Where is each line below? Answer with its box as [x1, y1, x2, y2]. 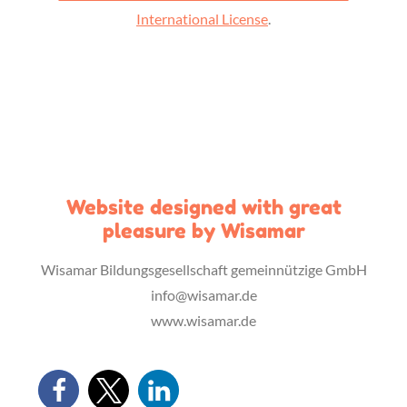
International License [136, 10, 268, 27]
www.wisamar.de [151, 312, 256, 329]
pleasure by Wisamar [102, 219, 305, 243]
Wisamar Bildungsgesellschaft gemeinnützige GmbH [40, 261, 367, 278]
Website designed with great [65, 195, 342, 219]
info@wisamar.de [150, 286, 257, 303]
